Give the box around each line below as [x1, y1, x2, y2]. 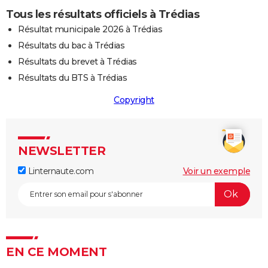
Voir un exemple [182, 165, 250, 176]
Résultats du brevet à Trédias [18, 56, 137, 67]
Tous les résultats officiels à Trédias [6, 7, 199, 21]
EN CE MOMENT [6, 244, 106, 259]
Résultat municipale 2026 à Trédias [18, 23, 162, 35]
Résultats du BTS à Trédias [18, 72, 127, 83]
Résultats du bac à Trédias [18, 39, 124, 51]
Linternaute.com [26, 165, 93, 176]
